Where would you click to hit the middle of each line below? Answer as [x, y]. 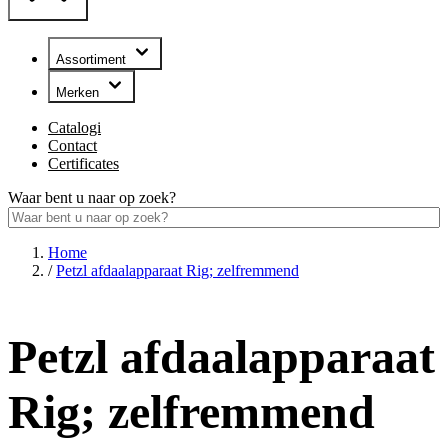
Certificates [83, 164]
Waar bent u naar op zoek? [92, 198]
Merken [79, 93]
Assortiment [93, 60]
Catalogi [74, 128]
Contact [72, 146]
